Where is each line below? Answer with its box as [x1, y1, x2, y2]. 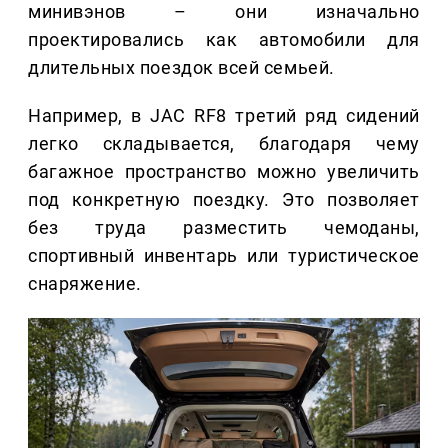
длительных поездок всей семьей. [28, 57, 335, 79]
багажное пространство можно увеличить [28, 161, 420, 183]
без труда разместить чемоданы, [28, 217, 420, 239]
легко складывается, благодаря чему [28, 133, 420, 155]
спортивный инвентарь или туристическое [28, 245, 420, 267]
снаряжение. [28, 273, 142, 295]
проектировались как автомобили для [28, 29, 420, 51]
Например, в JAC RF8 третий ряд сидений [28, 105, 420, 127]
